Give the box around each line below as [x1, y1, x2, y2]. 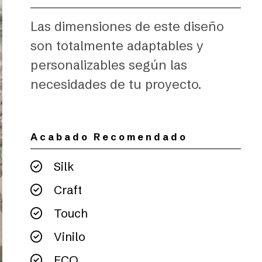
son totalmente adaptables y [30, 38, 204, 54]
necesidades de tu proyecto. [30, 77, 201, 92]
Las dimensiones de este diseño [30, 19, 224, 35]
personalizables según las [30, 57, 187, 73]
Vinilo [51, 229, 85, 244]
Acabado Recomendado [30, 131, 188, 143]
